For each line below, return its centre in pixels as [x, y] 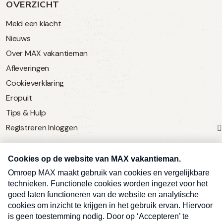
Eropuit [19, 98]
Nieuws [18, 38]
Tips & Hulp [26, 112]
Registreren [26, 127]
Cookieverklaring [35, 83]
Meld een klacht [34, 23]
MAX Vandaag [31, 191]
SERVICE [25, 157]
